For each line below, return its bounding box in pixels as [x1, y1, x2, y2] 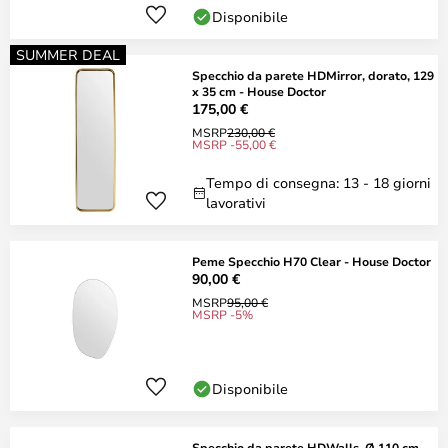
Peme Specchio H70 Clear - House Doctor [192, 253, 431, 269]
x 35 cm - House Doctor [192, 83, 326, 99]
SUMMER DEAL [16, 45, 120, 64]
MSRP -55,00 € [192, 136, 276, 152]
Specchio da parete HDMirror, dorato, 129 [192, 67, 434, 83]
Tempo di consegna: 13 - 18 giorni [206, 173, 431, 192]
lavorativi [206, 193, 266, 212]
